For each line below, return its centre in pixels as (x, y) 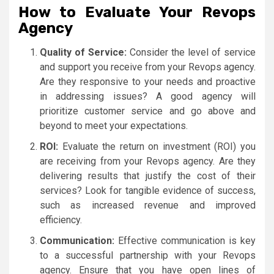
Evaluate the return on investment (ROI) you (157, 146)
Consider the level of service (191, 52)
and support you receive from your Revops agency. (148, 67)
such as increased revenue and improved (148, 205)
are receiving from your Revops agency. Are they (148, 161)
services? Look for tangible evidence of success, (148, 190)
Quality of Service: (83, 52)
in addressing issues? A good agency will (148, 96)
